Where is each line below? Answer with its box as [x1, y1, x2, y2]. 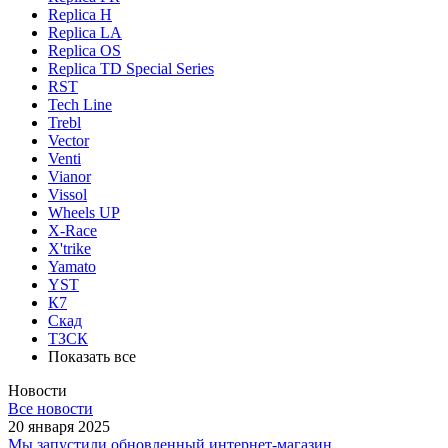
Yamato [48, 257, 96, 275]
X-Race [48, 221, 97, 239]
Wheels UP [48, 203, 120, 221]
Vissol [48, 185, 87, 203]
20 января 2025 [8, 417, 110, 435]
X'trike [48, 239, 91, 257]
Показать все [48, 347, 136, 365]
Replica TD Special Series [48, 59, 214, 77]
